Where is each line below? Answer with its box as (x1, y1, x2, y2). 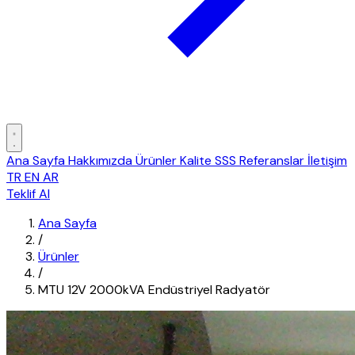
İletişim (307, 152, 347, 169)
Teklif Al (6, 185, 50, 202)
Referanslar (239, 152, 307, 169)
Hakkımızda (68, 152, 136, 169)
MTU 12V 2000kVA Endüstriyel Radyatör (38, 281, 270, 298)
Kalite (180, 152, 215, 169)
